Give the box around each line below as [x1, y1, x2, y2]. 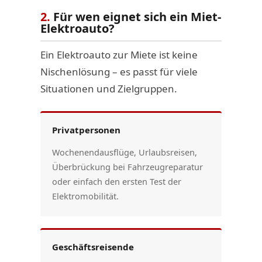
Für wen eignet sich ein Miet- [50, 8, 221, 25]
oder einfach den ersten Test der [51, 175, 181, 187]
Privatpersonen [51, 123, 120, 136]
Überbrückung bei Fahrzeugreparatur [51, 160, 203, 173]
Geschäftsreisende [51, 240, 134, 253]
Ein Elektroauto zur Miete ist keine [40, 47, 198, 61]
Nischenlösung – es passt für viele [40, 64, 198, 78]
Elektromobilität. [51, 189, 119, 202]
